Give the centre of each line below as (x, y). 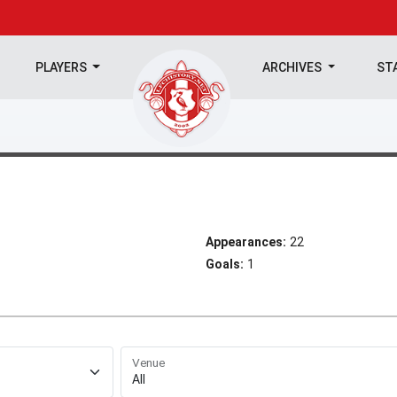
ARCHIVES (294, 67)
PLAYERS (62, 67)
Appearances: (246, 242)
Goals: (225, 264)
